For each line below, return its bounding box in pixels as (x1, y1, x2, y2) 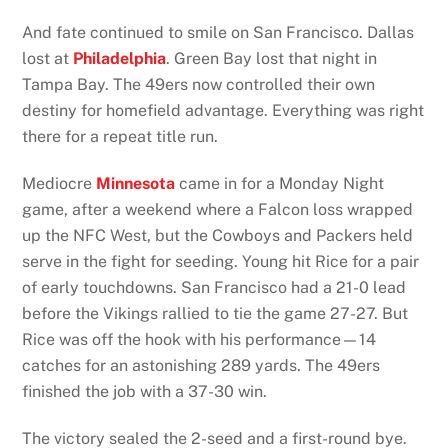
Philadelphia (73, 49, 167, 69)
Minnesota (96, 174, 176, 194)
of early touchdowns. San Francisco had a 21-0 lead (22, 278, 407, 298)
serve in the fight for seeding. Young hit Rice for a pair (22, 252, 420, 272)
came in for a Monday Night (175, 174, 385, 194)
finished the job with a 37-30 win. (22, 382, 268, 402)
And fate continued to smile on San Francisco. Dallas (22, 23, 415, 43)
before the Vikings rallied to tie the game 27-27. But (22, 304, 409, 324)
